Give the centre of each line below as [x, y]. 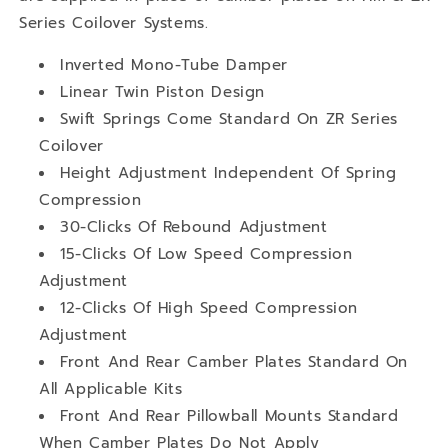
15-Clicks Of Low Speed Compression [206, 253]
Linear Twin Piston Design [162, 91]
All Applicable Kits [111, 388]
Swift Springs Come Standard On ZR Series [229, 118]
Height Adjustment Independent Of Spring [228, 172]
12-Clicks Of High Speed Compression [209, 307]
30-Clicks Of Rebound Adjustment [194, 226]
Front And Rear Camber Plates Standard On [234, 361]
